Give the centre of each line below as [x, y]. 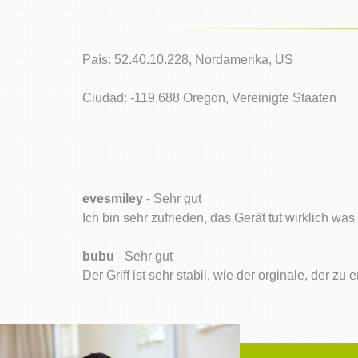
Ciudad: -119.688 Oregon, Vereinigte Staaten [210, 98]
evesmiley [113, 199]
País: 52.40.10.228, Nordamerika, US [188, 60]
